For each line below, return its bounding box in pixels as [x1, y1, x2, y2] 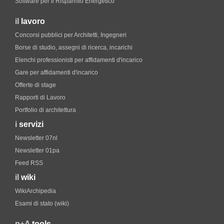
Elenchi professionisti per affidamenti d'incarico [15, 56, 142, 63]
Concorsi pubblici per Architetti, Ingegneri [15, 31, 126, 38]
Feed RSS [15, 159, 43, 166]
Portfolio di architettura [15, 106, 76, 113]
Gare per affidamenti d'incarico [15, 69, 98, 76]
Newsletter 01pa [15, 147, 59, 154]
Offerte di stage [15, 81, 56, 88]
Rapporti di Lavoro [15, 94, 65, 101]
